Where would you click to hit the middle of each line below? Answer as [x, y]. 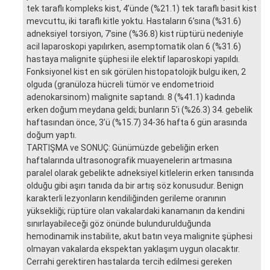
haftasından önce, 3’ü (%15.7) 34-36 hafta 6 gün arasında [137, 122]
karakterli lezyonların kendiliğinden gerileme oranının [126, 198]
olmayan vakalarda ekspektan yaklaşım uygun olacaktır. [133, 249]
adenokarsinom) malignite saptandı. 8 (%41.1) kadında [131, 97]
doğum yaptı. [52, 135]
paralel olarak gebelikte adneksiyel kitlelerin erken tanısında [140, 173]
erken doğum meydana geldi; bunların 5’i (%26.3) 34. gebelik [140, 109]
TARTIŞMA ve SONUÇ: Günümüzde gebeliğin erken [123, 147]
